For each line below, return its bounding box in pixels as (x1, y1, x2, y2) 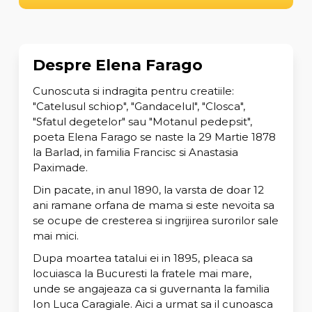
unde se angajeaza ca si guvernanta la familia (32, 281, 270, 295)
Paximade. (32, 160, 88, 174)
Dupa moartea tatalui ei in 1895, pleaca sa (32, 251, 253, 265)
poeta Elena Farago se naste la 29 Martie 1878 (32, 130, 276, 143)
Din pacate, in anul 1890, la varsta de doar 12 (32, 182, 264, 196)
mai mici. (32, 228, 79, 242)
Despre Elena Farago (32, 55, 203, 75)
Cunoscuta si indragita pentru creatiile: (32, 84, 234, 97)
